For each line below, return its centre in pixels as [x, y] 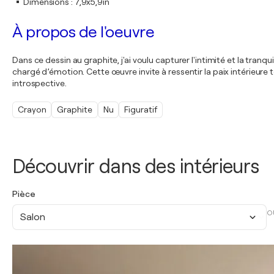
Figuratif [141, 109]
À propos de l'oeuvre [83, 32]
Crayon [32, 109]
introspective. [39, 83]
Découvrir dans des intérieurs [136, 167]
